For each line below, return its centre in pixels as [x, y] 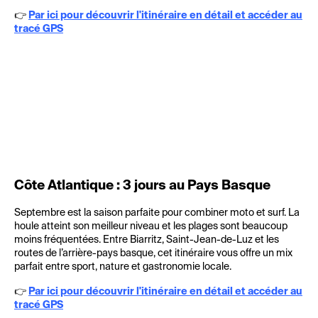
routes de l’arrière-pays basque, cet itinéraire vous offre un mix [153, 253]
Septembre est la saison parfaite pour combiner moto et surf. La [157, 213]
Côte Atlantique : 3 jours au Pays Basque [142, 186]
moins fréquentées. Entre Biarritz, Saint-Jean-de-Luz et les [147, 240]
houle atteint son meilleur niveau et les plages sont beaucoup [151, 226]
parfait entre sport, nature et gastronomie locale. [123, 267]
